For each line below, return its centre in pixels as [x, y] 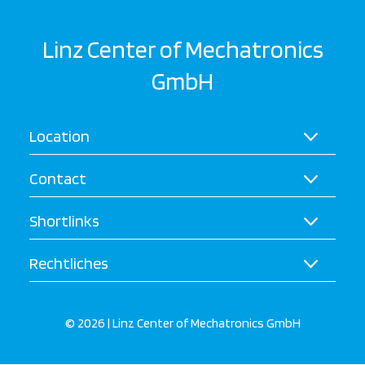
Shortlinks [64, 221]
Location [59, 136]
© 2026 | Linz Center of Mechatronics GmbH [182, 323]
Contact [58, 178]
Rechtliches [69, 263]
